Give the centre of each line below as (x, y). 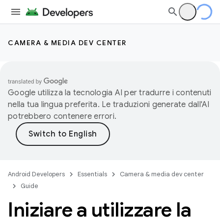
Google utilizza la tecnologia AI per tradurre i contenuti (110, 93)
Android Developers (36, 174)
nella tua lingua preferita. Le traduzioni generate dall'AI (109, 105)
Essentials (92, 174)
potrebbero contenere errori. (62, 116)
